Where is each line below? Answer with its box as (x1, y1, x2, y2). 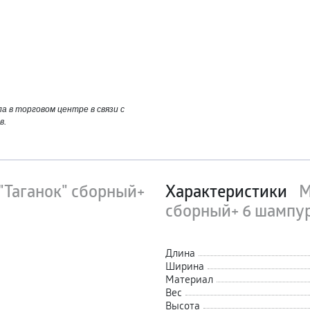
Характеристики (165, 180, 291, 202)
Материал (165, 271, 213, 286)
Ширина (165, 258, 204, 273)
